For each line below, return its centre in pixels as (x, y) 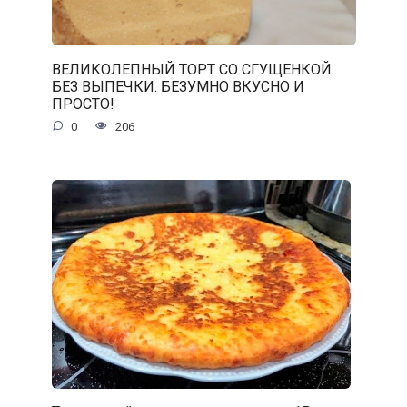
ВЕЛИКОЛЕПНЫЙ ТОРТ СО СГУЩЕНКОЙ (191, 69)
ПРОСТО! (83, 104)
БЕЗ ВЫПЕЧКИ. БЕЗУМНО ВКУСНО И (178, 86)
